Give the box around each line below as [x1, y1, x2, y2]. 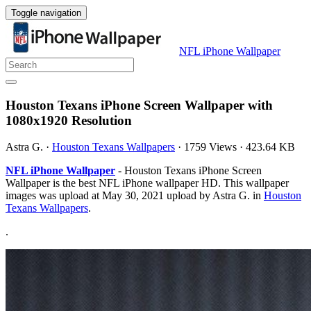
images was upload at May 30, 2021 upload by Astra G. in [6, 190, 264, 202]
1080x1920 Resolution [6, 112, 132, 128]
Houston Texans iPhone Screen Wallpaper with [6, 97, 273, 112]
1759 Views [184, 141, 237, 153]
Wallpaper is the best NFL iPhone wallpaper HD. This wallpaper [6, 177, 289, 190]
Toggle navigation [11, 8, 81, 18]
